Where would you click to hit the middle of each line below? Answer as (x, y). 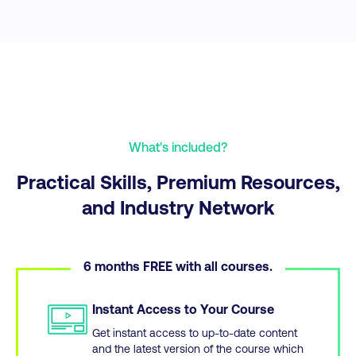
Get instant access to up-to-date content (195, 333)
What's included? (178, 147)
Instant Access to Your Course (183, 309)
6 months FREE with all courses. (178, 266)
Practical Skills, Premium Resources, (178, 182)
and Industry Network (178, 207)
